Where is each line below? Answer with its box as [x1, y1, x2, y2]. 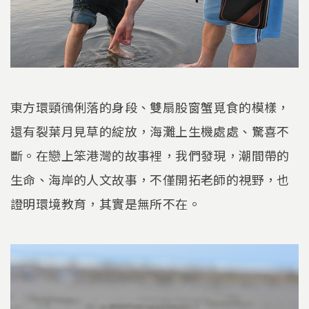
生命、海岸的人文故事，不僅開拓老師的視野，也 [10, 170, 290, 189]
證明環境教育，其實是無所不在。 [10, 195, 201, 213]
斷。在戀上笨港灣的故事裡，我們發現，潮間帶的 [10, 146, 290, 165]
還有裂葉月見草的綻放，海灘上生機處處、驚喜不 [10, 122, 290, 141]
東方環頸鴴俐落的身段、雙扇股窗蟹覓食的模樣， [10, 98, 290, 117]
